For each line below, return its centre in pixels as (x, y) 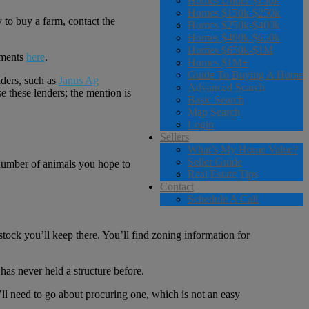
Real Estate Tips (223, 174)
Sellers (175, 137)
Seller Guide (215, 162)
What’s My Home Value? (243, 149)
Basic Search (216, 100)
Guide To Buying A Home (246, 75)
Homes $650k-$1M (230, 50)
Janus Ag (79, 80)
